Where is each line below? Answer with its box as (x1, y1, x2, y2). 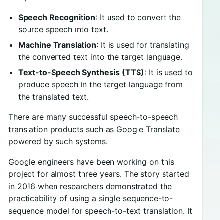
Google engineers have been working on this (8, 156, 174, 166)
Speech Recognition (18, 12, 95, 23)
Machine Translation (18, 39, 96, 50)
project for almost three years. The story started (8, 168, 189, 179)
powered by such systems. (8, 136, 108, 146)
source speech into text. (18, 25, 108, 35)
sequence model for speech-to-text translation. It (8, 205, 192, 216)
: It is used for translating (96, 39, 189, 50)
